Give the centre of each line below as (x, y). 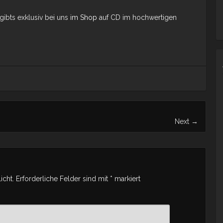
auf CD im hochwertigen (137, 17)
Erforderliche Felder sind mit (63, 179)
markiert (126, 179)
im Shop (84, 17)
